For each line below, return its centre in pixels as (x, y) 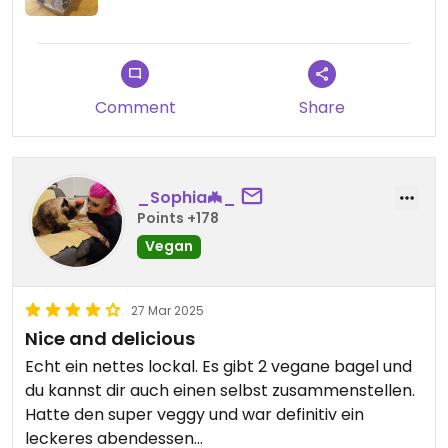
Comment (135, 108)
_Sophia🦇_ (186, 197)
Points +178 (178, 217)
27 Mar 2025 (167, 311)
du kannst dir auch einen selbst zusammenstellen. (220, 391)
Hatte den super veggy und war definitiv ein (194, 415)
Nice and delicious (110, 339)
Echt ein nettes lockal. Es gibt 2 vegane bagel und (218, 367)
